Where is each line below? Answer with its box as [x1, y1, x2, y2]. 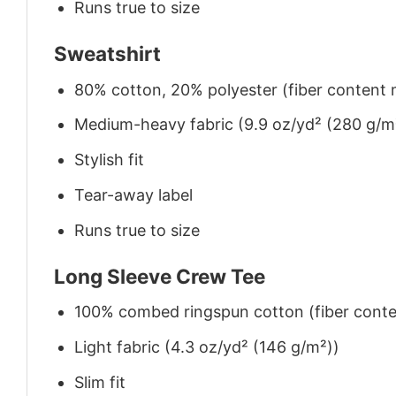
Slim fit [74, 372, 126, 392]
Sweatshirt [54, 42, 161, 66]
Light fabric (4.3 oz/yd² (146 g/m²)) [74, 338, 340, 357]
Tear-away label [74, 185, 194, 204]
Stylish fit [74, 150, 145, 170]
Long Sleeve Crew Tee [54, 264, 265, 289]
